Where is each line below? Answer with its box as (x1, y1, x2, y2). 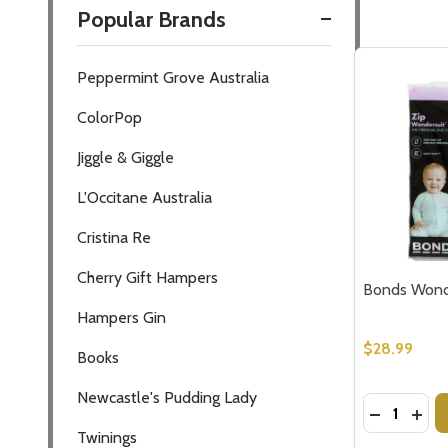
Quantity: (363, 395, 426, 415)
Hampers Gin (77, 307, 166, 327)
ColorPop (77, 107, 142, 127)
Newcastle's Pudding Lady (77, 387, 257, 407)
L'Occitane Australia (77, 187, 212, 207)
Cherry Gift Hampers (77, 267, 218, 287)
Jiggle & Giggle (77, 147, 174, 167)
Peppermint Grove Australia (77, 67, 269, 87)
